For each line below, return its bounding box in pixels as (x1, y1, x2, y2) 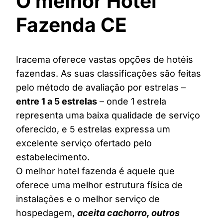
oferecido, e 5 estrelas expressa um (16, 124, 170, 135)
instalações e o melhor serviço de (16, 194, 160, 205)
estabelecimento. (16, 152, 90, 163)
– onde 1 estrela (97, 96, 166, 107)
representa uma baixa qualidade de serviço (16, 110, 200, 121)
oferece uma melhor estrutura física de (16, 180, 183, 191)
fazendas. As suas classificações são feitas (16, 68, 201, 79)
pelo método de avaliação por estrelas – (16, 82, 186, 93)
